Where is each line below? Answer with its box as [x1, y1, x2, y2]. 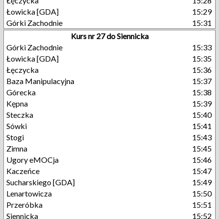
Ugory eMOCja [6, 155, 59, 164]
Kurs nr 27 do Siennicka [70, 31, 149, 41]
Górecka [6, 88, 36, 97]
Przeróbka [6, 200, 43, 209]
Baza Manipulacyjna [6, 76, 74, 86]
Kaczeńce [6, 166, 40, 175]
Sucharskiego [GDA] [6, 177, 75, 187]
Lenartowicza [6, 189, 52, 198]
